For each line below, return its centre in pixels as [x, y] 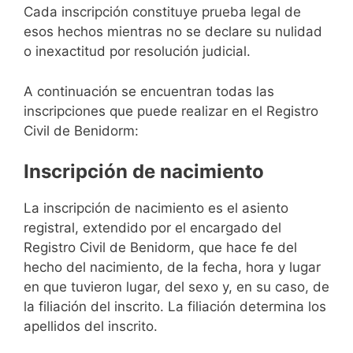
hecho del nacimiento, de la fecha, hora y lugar [172, 268]
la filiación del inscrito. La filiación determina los [175, 307]
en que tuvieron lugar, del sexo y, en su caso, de [176, 287]
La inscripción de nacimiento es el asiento [156, 208]
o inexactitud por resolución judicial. [137, 52]
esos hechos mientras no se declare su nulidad [173, 32]
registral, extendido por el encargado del [152, 228]
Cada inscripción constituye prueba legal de [162, 12]
